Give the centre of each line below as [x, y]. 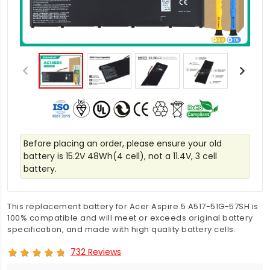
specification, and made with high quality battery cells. [121, 229]
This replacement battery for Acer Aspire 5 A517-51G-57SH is [133, 206]
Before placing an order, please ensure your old [123, 143]
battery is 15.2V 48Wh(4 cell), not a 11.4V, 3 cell [120, 156]
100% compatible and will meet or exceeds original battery [130, 218]
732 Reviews [96, 252]
